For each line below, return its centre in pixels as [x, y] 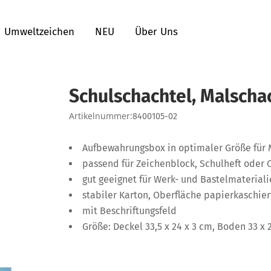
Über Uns [156, 32]
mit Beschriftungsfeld [129, 211]
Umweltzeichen [39, 32]
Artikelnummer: [101, 116]
